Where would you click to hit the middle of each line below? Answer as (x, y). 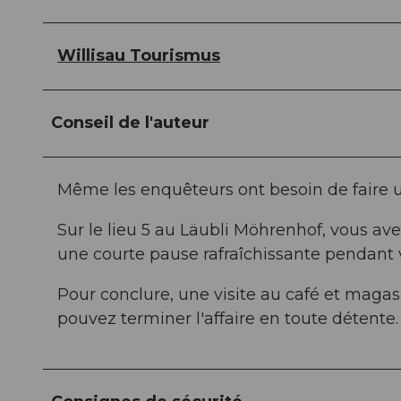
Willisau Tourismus (139, 56)
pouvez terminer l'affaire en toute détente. (228, 319)
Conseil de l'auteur (130, 123)
